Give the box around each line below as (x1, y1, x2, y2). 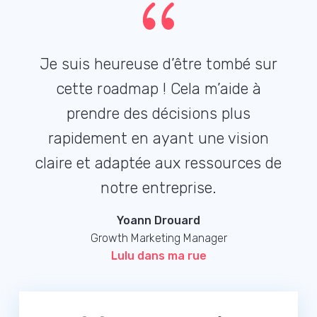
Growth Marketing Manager (90, 231, 227, 246)
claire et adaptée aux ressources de (35, 154, 282, 173)
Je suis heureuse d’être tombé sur (39, 54, 277, 74)
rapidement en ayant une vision (47, 129, 269, 149)
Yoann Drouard (117, 214, 200, 228)
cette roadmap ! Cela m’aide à (55, 79, 261, 99)
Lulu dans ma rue (110, 249, 207, 263)
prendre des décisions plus (66, 104, 250, 124)
